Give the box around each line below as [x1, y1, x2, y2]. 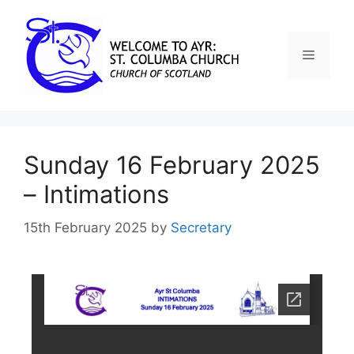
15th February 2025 [24, 219, 147, 235]
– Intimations [24, 179, 169, 209]
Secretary [171, 219, 232, 235]
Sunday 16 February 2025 [24, 150, 320, 179]
